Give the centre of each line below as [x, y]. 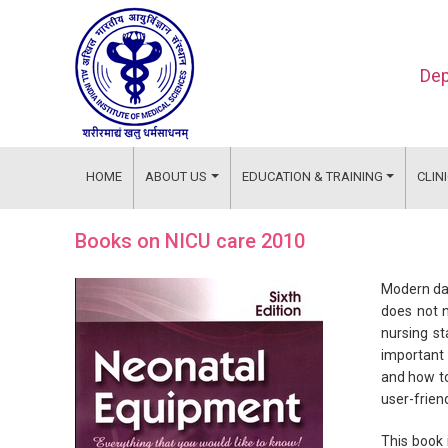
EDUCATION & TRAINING [312, 176]
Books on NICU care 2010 [190, 241]
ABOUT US [176, 176]
